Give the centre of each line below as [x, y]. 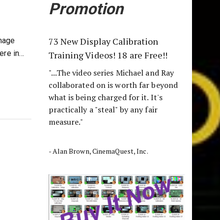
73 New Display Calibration [103, 41]
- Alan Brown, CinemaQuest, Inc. [98, 151]
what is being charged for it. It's [105, 97]
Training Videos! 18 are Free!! [108, 55]
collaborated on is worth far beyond [113, 85]
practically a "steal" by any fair [103, 110]
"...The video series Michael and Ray [111, 73]
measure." [66, 122]
